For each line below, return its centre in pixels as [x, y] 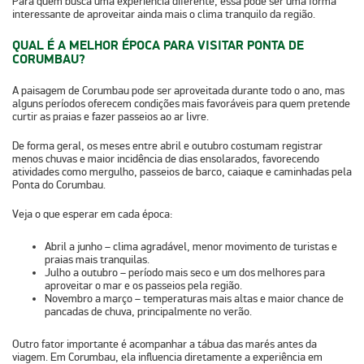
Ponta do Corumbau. [59, 185]
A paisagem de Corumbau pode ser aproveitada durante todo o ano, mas [178, 91]
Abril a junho [74, 247]
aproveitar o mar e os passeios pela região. [143, 286]
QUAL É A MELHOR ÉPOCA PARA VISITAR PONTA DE [158, 46]
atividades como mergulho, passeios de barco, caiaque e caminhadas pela [182, 172]
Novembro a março [89, 299]
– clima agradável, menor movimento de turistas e [220, 247]
